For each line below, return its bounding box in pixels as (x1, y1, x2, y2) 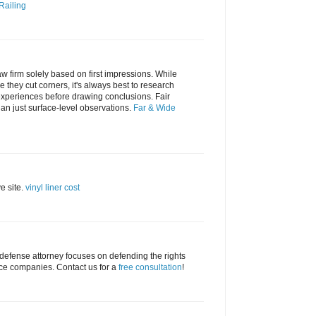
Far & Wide (133, 103, 176, 114)
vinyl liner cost (25, 183, 80, 193)
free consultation (119, 262, 182, 273)
